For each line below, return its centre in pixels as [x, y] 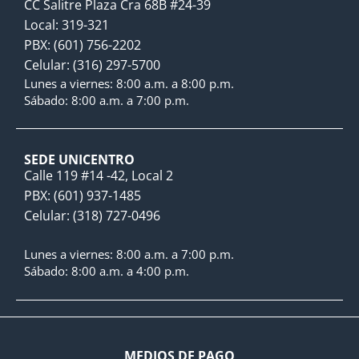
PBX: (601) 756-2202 [83, 45]
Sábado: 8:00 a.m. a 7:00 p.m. [107, 101]
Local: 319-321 [67, 25]
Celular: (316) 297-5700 [92, 65]
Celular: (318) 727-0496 [92, 216]
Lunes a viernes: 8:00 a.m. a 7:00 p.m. [129, 254]
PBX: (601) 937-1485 [83, 196]
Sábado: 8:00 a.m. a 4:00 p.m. [107, 271]
